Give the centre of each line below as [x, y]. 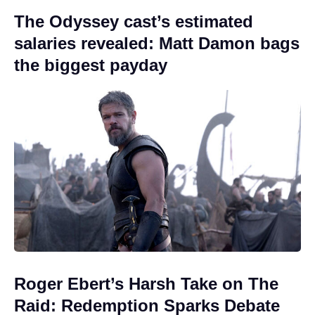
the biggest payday [91, 65]
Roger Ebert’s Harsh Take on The [146, 283]
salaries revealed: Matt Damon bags [157, 44]
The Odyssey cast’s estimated [134, 22]
